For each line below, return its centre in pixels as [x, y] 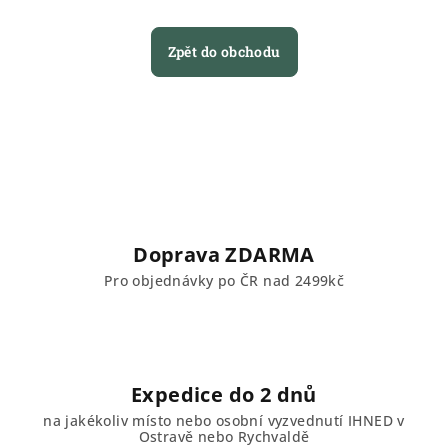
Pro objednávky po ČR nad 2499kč [224, 280]
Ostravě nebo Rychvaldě [224, 436]
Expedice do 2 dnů [224, 394]
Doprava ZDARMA [224, 254]
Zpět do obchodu [224, 51]
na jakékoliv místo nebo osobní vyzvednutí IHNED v [224, 420]
